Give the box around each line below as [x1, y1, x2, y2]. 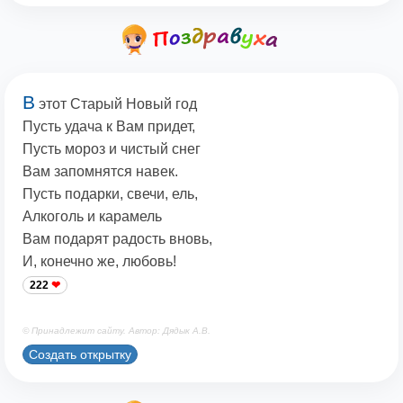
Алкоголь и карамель [22, 209, 162, 225]
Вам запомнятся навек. [22, 164, 178, 180]
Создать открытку [29, 346, 131, 362]
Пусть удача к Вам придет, [22, 119, 195, 135]
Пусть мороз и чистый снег [22, 141, 201, 157]
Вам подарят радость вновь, [22, 231, 212, 247]
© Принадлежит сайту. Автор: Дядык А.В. [22, 326, 210, 336]
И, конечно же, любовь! [22, 254, 176, 270]
